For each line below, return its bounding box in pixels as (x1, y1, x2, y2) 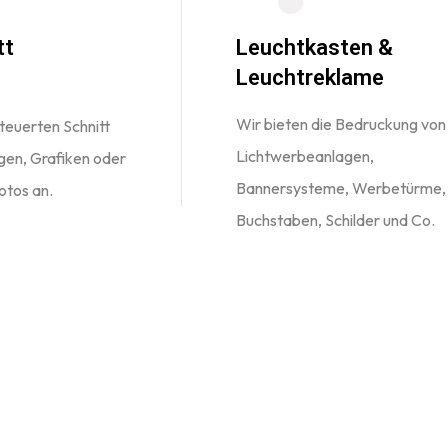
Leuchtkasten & (236, 35, 393, 60)
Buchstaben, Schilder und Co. (236, 210, 435, 230)
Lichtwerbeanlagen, (236, 146, 374, 166)
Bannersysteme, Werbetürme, (236, 178, 446, 198)
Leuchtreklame (236, 65, 384, 90)
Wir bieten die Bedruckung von (236, 114, 446, 134)
